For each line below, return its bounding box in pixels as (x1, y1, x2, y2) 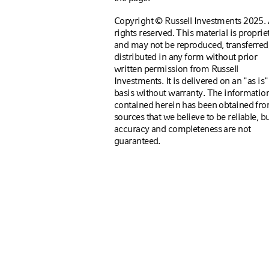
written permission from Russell (114, 63, 238, 74)
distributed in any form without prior (114, 51, 258, 62)
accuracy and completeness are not (114, 123, 251, 134)
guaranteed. (114, 135, 160, 147)
